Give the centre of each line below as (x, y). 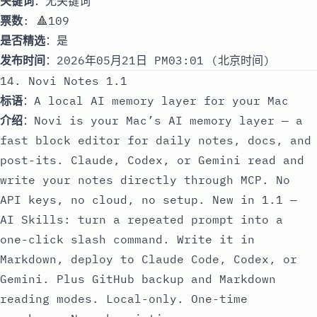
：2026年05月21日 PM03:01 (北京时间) (158, 60)
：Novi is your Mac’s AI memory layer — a (163, 120)
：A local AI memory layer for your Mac (156, 100)
